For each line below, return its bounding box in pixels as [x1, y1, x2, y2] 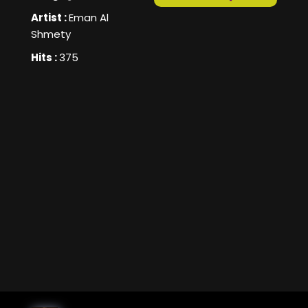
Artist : [31, 10, 69, 25]
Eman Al [69, 10, 109, 25]
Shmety [31, 27, 71, 42]
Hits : [31, 50, 59, 65]
